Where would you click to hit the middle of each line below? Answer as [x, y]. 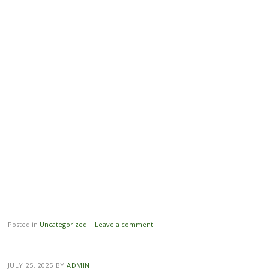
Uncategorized [63, 224]
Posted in [23, 224]
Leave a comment [124, 224]
